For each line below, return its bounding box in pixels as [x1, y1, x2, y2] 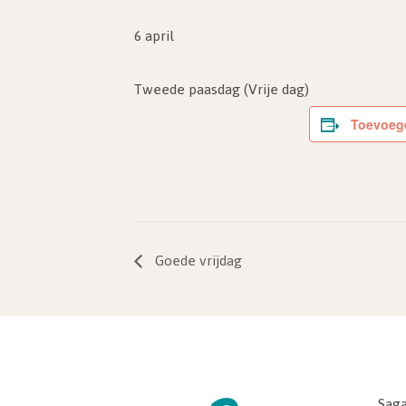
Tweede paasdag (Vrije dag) [134, 75, 309, 103]
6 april [134, 22, 174, 50]
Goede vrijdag [151, 246, 242, 275]
